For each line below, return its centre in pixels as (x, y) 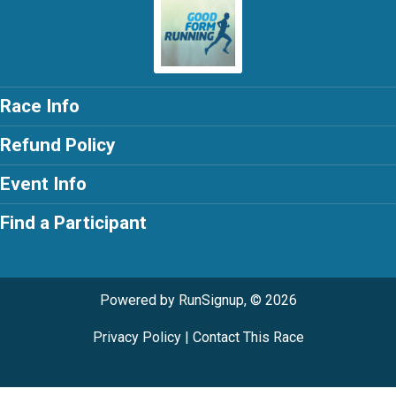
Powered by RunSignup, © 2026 (198, 300)
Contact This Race (248, 337)
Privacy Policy (137, 337)
